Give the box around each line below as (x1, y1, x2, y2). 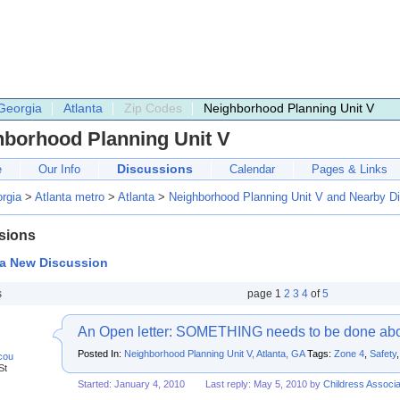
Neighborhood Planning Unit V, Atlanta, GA (124, 348, 304, 359)
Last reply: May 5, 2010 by (205, 379, 323, 389)
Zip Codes (124, 101, 182, 115)
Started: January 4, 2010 (78, 379, 185, 389)
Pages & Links (312, 162, 387, 176)
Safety (370, 348, 396, 359)
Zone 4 (334, 348, 364, 359)
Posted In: (78, 348, 124, 359)
